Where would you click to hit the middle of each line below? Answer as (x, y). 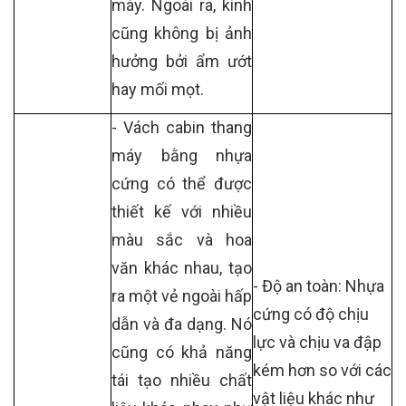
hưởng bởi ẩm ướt (182, 61)
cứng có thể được (182, 184)
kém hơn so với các (322, 370)
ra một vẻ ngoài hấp (182, 296)
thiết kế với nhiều (182, 212)
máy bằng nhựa (182, 155)
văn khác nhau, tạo (182, 268)
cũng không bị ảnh (182, 33)
